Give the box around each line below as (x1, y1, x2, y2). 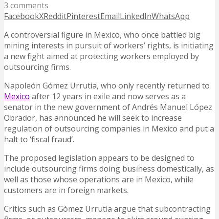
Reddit (44, 11, 66, 22)
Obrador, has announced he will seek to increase (4, 112, 182, 124)
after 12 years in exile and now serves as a (30, 91, 186, 102)
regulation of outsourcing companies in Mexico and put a (4, 123, 214, 134)
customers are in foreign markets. (4, 185, 129, 196)
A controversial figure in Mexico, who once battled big (4, 29, 200, 41)
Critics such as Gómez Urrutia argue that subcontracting (4, 203, 211, 215)
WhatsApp (152, 11, 190, 22)
